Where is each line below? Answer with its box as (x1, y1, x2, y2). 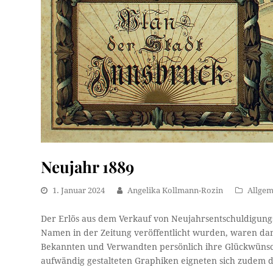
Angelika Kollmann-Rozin (127, 185, 224, 195)
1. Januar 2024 (52, 185, 105, 195)
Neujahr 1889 (41, 155, 135, 177)
